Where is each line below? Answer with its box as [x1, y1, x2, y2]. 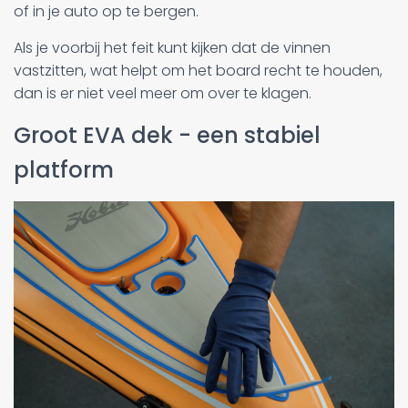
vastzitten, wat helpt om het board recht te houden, [14, 59, 382, 81]
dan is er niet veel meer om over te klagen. [14, 82, 311, 104]
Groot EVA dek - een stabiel [14, 119, 321, 150]
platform [14, 154, 114, 185]
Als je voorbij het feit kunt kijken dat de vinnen [14, 36, 331, 58]
